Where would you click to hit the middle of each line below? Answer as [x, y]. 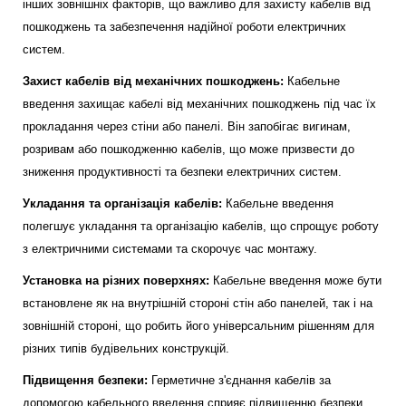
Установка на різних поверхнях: [116, 280]
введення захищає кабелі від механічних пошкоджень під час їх [199, 104]
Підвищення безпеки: [85, 380]
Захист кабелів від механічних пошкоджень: [153, 81]
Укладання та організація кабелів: [122, 203]
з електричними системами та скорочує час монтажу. [170, 249]
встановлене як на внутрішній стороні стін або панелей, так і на [198, 303]
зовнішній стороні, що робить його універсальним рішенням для [198, 326]
